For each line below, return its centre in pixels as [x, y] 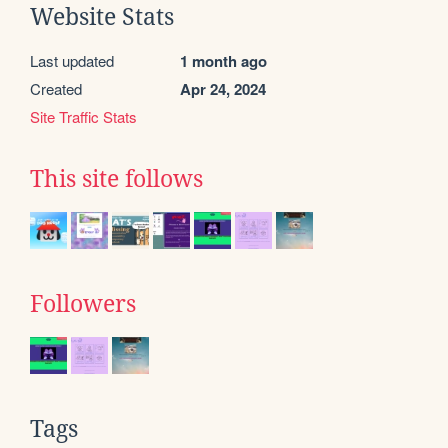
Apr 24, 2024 [223, 88]
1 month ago [223, 60]
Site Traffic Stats [83, 116]
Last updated [72, 60]
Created [56, 88]
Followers [83, 303]
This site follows [116, 178]
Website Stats [102, 16]
